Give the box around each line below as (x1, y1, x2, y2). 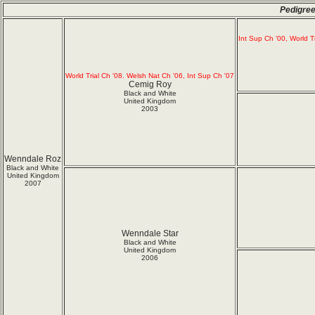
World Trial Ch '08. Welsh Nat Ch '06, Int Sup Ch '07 (65, 72, 234, 79)
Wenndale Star (121, 229, 179, 238)
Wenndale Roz (4, 154, 61, 164)
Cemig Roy (128, 79, 172, 89)
